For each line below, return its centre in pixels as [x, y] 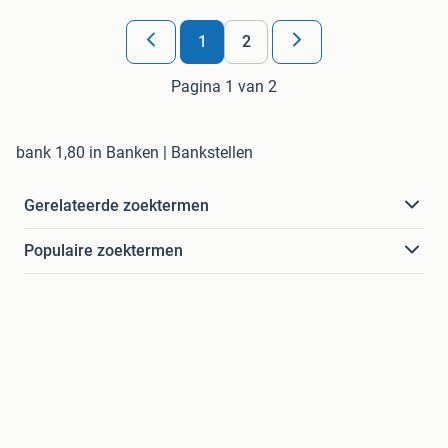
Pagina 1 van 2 [224, 86]
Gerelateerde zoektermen [116, 205]
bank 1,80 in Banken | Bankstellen [134, 152]
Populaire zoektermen [103, 250]
